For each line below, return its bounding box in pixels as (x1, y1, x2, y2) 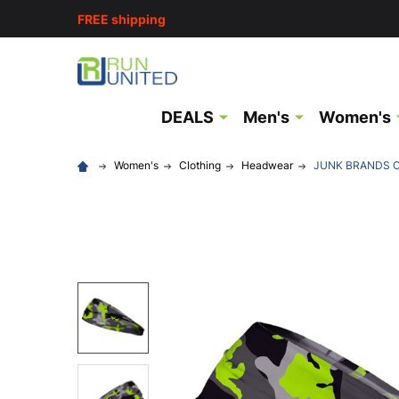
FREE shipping (77, 11, 166, 27)
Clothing (179, 159, 221, 172)
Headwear (241, 159, 293, 172)
